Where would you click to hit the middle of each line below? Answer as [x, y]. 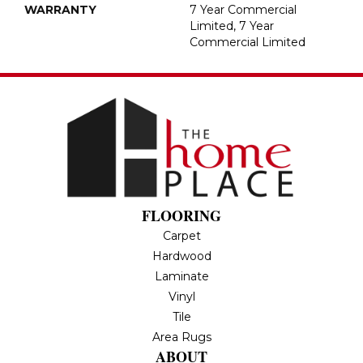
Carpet [181, 236]
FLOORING [181, 216]
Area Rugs [181, 337]
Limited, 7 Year [232, 26]
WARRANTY [60, 10]
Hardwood [181, 256]
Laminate [181, 277]
